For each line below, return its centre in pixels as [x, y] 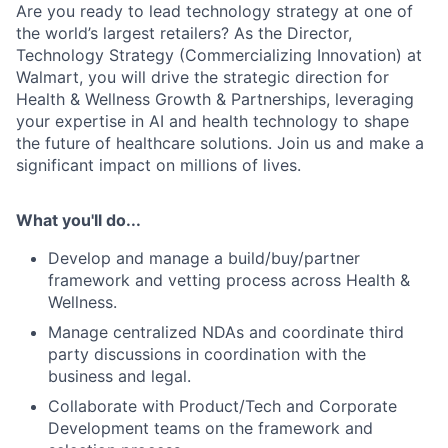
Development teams [126, 427]
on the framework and [289, 427]
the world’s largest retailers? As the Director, [184, 32]
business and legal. [119, 375]
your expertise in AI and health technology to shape [212, 120]
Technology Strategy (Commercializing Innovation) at [219, 54]
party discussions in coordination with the [207, 353]
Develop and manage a [138, 257]
